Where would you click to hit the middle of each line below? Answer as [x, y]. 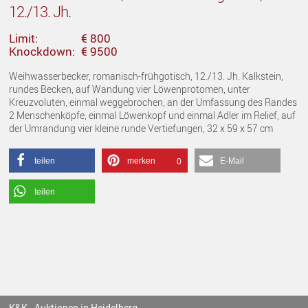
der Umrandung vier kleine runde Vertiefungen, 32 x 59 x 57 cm [141, 129]
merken [142, 161]
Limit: [24, 38]
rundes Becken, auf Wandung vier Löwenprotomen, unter [130, 89]
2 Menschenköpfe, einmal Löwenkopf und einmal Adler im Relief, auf [153, 115]
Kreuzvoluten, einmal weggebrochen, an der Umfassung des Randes [153, 102]
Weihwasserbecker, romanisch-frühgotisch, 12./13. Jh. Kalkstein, [146, 76]
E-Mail [232, 161]
